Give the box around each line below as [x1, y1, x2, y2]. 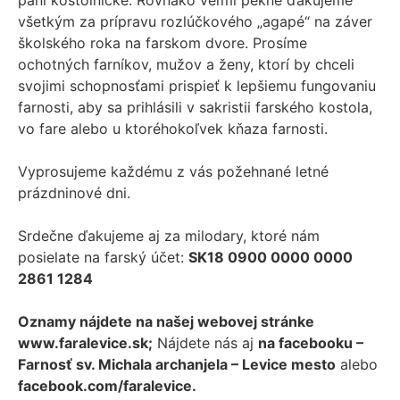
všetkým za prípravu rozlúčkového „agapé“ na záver [18, 12, 372, 31]
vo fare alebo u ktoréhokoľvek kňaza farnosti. [18, 120, 328, 138]
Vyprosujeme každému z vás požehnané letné [18, 162, 329, 181]
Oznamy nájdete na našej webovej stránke [18, 312, 314, 331]
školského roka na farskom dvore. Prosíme [18, 34, 307, 53]
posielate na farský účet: [18, 248, 188, 267]
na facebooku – [258, 334, 363, 353]
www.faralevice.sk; [18, 334, 153, 353]
